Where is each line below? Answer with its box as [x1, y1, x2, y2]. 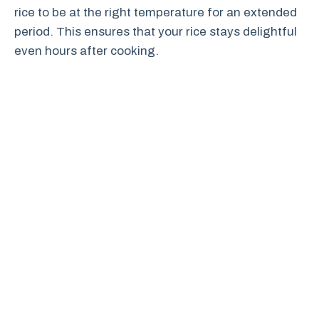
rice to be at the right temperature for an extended [14, 6, 297, 19]
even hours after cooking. [14, 44, 159, 58]
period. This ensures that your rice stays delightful [14, 25, 297, 38]
